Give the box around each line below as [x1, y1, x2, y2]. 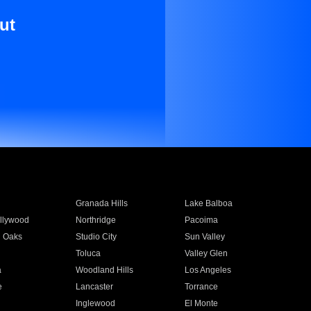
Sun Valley [185, 232, 226, 242]
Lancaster [75, 282, 113, 292]
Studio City [75, 232, 117, 242]
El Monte [185, 299, 219, 308]
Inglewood [75, 299, 115, 308]
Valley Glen [185, 249, 228, 258]
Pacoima [185, 215, 219, 225]
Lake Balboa [185, 199, 233, 208]
